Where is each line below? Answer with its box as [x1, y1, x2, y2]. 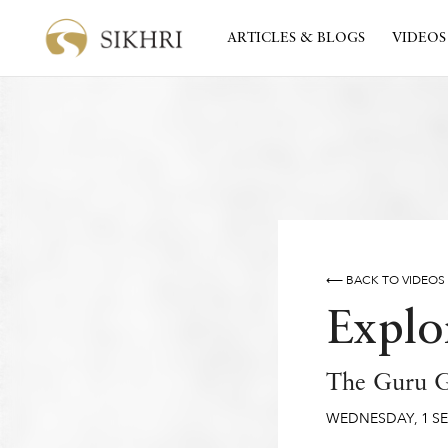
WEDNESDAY [325, 409, 414, 428]
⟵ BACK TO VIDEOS [325, 272, 445, 288]
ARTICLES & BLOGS [227, 31, 366, 45]
